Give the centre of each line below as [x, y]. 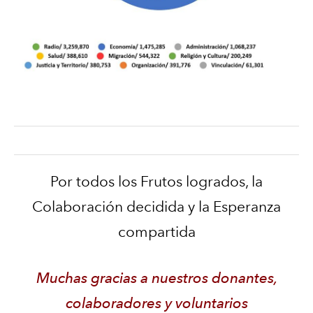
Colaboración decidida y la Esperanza [156, 206]
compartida [156, 232]
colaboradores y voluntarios [156, 303]
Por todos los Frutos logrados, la [156, 181]
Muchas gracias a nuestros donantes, [156, 278]
